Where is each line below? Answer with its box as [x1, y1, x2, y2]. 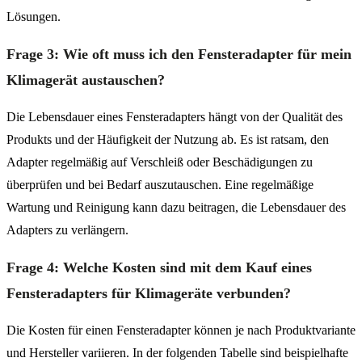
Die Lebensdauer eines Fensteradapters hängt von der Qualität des [6, 109, 343, 124]
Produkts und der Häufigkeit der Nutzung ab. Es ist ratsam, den [6, 132, 329, 146]
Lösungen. [6, 9, 61, 23]
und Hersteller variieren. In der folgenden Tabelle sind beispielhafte [6, 345, 348, 360]
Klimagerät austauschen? [6, 71, 165, 88]
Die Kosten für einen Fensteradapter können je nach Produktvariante [6, 322, 356, 337]
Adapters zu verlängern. [6, 222, 128, 237]
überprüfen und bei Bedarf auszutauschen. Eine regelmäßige [6, 177, 314, 192]
